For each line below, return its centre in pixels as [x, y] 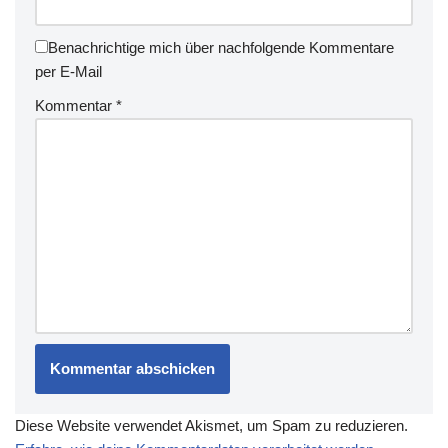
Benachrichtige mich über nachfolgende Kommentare [221, 47]
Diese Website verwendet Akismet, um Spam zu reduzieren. [211, 425]
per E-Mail [68, 71]
